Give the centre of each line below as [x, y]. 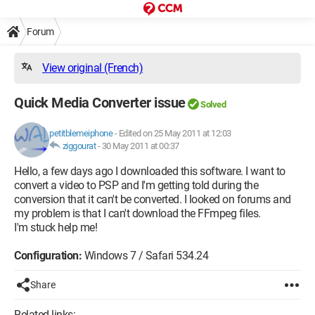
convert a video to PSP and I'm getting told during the [136, 185]
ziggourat [79, 146]
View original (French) [92, 68]
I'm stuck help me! [56, 227]
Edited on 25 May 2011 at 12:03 [175, 133]
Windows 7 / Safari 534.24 [145, 256]
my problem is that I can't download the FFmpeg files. [137, 213]
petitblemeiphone [81, 133]
